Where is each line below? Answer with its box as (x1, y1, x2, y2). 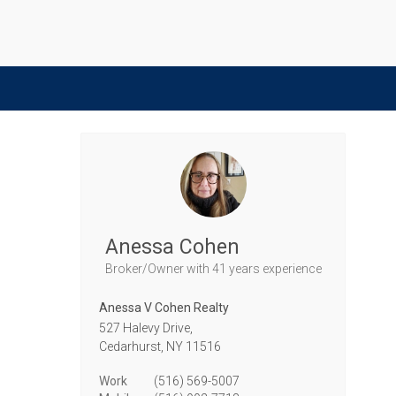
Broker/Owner (104, 262, 187, 276)
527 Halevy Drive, (99, 321, 193, 335)
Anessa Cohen (104, 235, 240, 259)
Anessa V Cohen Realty (99, 301, 229, 315)
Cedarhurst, (99, 339, 164, 354)
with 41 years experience (186, 262, 322, 276)
